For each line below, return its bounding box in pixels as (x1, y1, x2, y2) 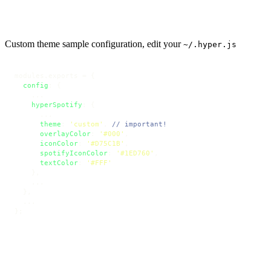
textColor (40, 159, 78, 167)
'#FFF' (87, 159, 112, 167)
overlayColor (40, 130, 91, 138)
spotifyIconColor (40, 149, 108, 157)
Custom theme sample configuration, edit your (5, 39, 183, 50)
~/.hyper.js (183, 40, 237, 50)
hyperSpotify (31, 101, 82, 109)
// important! (112, 120, 167, 128)
